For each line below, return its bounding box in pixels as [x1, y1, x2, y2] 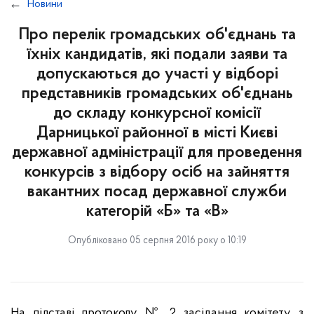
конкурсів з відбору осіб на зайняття [25, 164, 289, 181]
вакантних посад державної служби [27, 184, 287, 200]
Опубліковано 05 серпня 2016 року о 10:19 [67, 235, 247, 246]
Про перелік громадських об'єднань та [18, 27, 296, 43]
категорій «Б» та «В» [86, 203, 228, 220]
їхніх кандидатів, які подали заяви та [27, 46, 287, 63]
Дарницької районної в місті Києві [36, 125, 278, 142]
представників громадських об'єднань [21, 86, 293, 102]
